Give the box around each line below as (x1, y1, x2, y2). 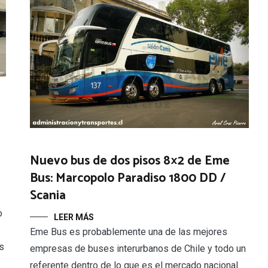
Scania (30, 185, 66, 206)
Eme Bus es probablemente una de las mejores (30, 226, 227, 238)
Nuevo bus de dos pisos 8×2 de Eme (30, 151, 230, 172)
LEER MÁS (54, 212, 94, 223)
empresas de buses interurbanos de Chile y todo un (30, 243, 246, 255)
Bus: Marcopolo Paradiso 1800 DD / (30, 168, 226, 189)
